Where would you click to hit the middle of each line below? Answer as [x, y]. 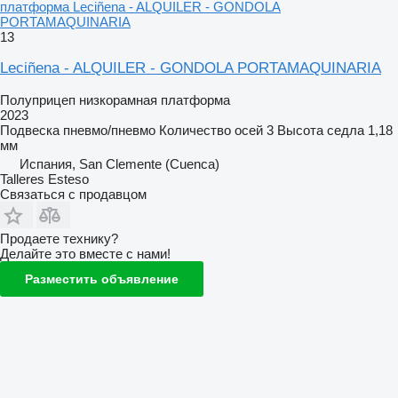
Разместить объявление [102, 279]
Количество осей [211, 130]
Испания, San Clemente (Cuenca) [119, 163]
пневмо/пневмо [109, 130]
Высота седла [321, 130]
